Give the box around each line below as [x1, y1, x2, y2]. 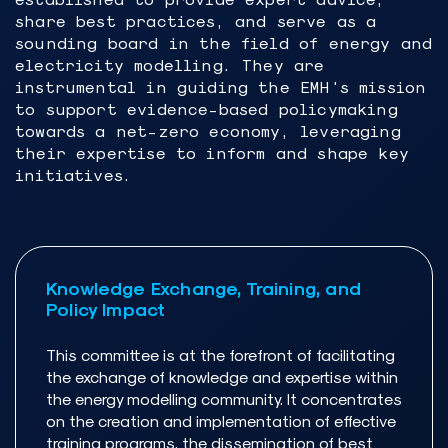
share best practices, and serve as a [15, 11, 377, 31]
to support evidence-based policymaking [15, 99, 398, 119]
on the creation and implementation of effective [46, 411, 396, 431]
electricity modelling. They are [15, 55, 325, 75]
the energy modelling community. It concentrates [46, 389, 402, 409]
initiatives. [15, 165, 133, 185]
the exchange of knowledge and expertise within [46, 367, 398, 387]
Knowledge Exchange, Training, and [46, 277, 361, 299]
